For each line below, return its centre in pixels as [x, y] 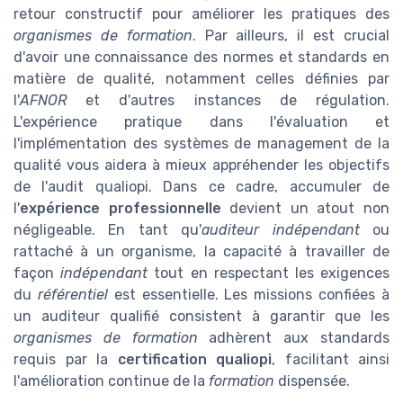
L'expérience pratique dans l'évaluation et [201, 122]
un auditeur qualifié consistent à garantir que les [201, 317]
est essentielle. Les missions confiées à [249, 295]
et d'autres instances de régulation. [228, 101]
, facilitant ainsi [331, 360]
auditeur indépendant [281, 230]
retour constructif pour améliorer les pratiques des [201, 14]
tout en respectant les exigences [269, 273]
